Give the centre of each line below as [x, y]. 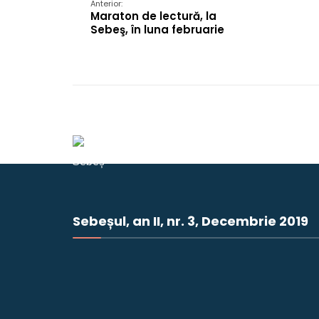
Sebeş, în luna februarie [157, 30]
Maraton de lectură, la [153, 16]
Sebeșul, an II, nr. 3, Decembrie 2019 [190, 221]
